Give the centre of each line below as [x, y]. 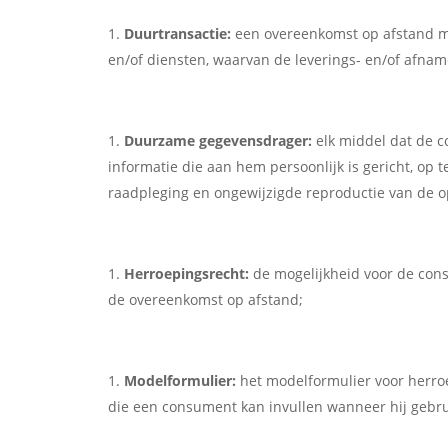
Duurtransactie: [177, 34]
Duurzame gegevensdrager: [217, 141]
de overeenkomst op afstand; [205, 300]
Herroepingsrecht [184, 274]
